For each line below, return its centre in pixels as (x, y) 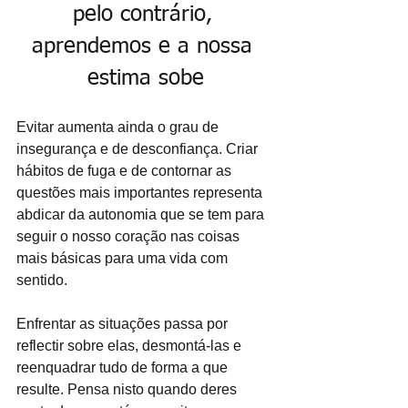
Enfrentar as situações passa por (124, 324)
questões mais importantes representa (141, 193)
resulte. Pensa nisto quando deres (128, 390)
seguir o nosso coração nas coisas (130, 237)
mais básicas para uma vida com (124, 259)
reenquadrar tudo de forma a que (124, 368)
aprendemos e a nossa (146, 47)
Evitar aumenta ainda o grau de (119, 127)
